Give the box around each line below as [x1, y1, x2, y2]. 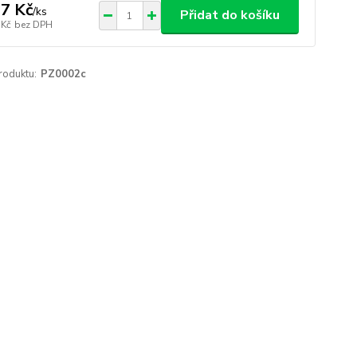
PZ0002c [40, 67, 86, 81]
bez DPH [14, 18, 53, 31]
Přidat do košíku [179, 6, 280, 24]
